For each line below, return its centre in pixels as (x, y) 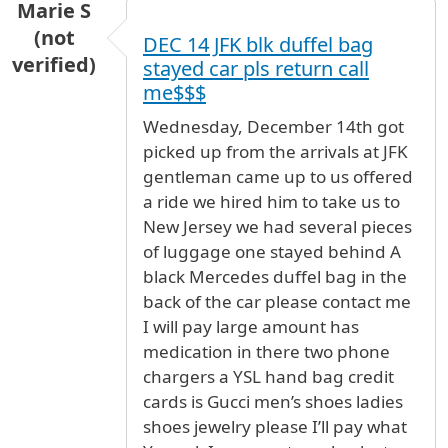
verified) (54, 65)
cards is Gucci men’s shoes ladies (273, 402)
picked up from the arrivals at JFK (275, 152)
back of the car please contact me (277, 302)
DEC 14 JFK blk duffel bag (258, 45)
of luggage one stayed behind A (272, 252)
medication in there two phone (266, 352)
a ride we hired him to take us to (271, 202)
